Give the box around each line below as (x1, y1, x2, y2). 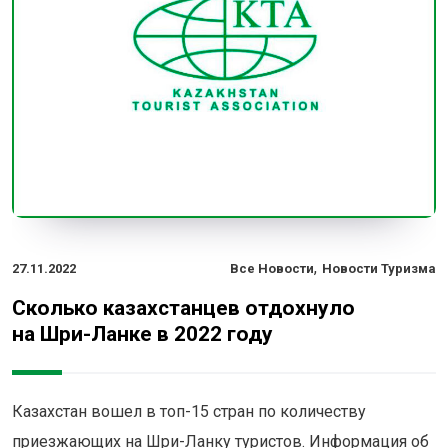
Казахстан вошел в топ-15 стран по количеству (12, 401, 366, 421)
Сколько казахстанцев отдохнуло (12, 295, 355, 320)
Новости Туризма (322, 260, 436, 276)
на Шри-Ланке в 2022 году (12, 321, 273, 346)
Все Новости (230, 260, 314, 276)
